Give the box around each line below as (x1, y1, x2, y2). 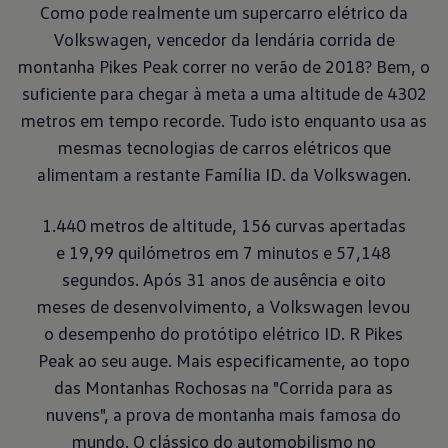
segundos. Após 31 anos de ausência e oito (61, 268, 386, 290)
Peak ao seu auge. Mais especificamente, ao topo (37, 349, 410, 371)
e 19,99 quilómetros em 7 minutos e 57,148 (56, 241, 392, 263)
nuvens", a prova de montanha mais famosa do (46, 403, 402, 425)
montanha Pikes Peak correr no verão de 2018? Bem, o (18, 55, 430, 77)
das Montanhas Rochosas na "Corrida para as (54, 376, 394, 398)
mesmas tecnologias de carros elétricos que (57, 136, 391, 158)
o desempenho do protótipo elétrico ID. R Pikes (44, 322, 404, 344)
